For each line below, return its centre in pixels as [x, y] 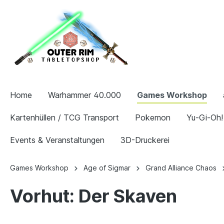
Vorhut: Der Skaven [93, 196]
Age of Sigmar [107, 168]
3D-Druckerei [145, 140]
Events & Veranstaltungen [57, 140]
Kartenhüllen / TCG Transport [64, 117]
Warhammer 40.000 [84, 95]
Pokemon [153, 117]
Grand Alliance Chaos [181, 168]
